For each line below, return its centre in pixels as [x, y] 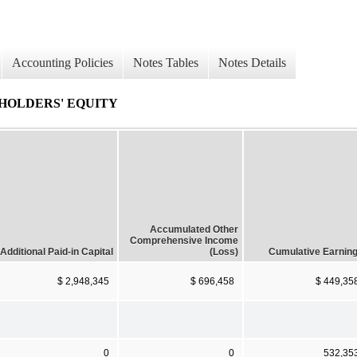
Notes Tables [166, 63]
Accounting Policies [63, 63]
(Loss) [224, 251]
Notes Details [252, 63]
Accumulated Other [194, 229]
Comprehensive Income [184, 240]
